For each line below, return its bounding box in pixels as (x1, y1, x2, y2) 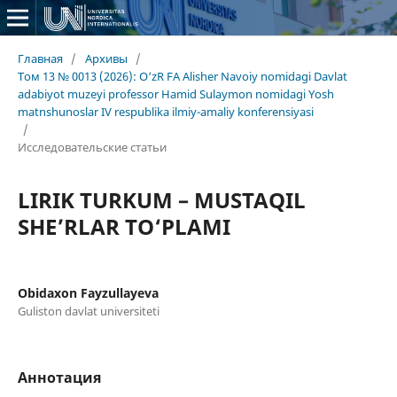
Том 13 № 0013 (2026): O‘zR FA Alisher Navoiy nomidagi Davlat (17, 67, 347, 84)
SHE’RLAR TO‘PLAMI (17, 211, 230, 241)
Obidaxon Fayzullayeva (17, 284, 159, 301)
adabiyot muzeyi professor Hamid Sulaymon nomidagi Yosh (17, 85, 334, 102)
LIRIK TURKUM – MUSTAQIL (17, 184, 306, 214)
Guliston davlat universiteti (17, 302, 160, 319)
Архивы (84, 50, 128, 66)
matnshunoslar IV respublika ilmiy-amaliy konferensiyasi (17, 103, 314, 120)
